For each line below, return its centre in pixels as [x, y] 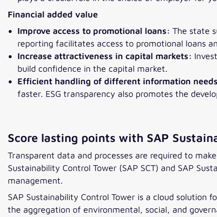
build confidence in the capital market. [93, 69]
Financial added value [53, 15]
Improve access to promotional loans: [95, 31]
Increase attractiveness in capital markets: [105, 56]
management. [35, 181]
